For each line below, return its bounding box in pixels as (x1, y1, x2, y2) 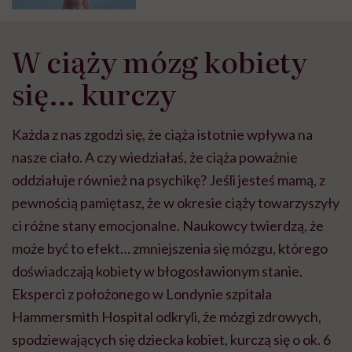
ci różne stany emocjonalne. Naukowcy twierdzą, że (12, 217, 324, 235)
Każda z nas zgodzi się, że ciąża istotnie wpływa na (12, 126, 313, 144)
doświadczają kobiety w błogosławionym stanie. (12, 262, 302, 280)
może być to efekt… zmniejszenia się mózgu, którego (12, 240, 328, 258)
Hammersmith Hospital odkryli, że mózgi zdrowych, (12, 308, 321, 326)
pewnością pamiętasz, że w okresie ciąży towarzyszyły (12, 194, 339, 212)
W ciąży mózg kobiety (12, 40, 307, 82)
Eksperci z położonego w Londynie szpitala (12, 285, 272, 303)
